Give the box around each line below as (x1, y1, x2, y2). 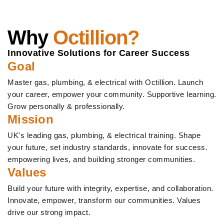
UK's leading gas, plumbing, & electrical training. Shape (7, 131, 200, 140)
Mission (7, 112, 53, 126)
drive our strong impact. (7, 208, 90, 217)
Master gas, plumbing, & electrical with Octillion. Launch (7, 78, 203, 87)
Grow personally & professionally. (7, 102, 125, 111)
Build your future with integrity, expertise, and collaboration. (7, 184, 213, 193)
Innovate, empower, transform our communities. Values (7, 196, 200, 205)
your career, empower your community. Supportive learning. (7, 90, 216, 99)
